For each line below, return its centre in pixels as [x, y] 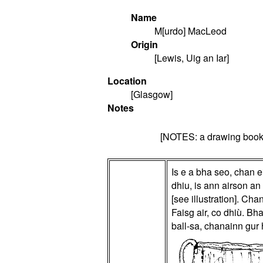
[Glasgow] [152, 94]
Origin [144, 44]
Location [127, 80]
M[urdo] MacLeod [190, 31]
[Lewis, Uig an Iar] [192, 58]
